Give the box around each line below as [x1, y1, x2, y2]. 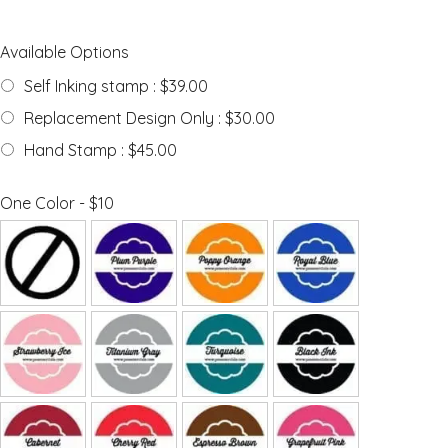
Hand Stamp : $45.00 [24, 140, 177, 160]
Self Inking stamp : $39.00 [24, 76, 208, 96]
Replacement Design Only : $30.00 [24, 108, 275, 128]
